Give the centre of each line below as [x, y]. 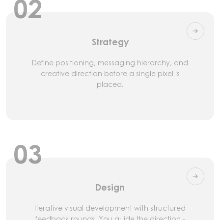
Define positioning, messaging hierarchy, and [110, 63]
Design [110, 188]
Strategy [110, 43]
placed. [110, 84]
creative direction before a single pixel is [110, 73]
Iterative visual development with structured [110, 208]
